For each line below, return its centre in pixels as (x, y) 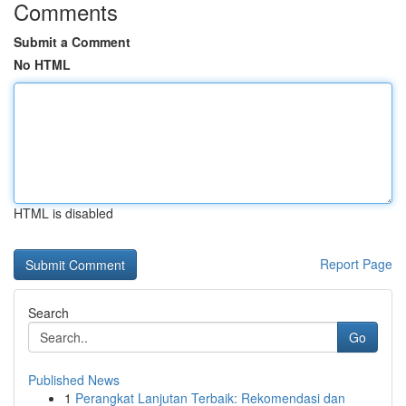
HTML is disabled (63, 213)
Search (48, 313)
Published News (74, 380)
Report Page (356, 264)
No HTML (42, 64)
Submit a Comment (72, 42)
